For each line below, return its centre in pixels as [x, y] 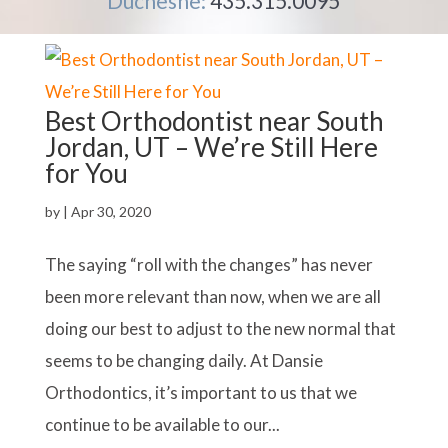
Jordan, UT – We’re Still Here [211, 147]
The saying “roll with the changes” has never [208, 264]
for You [86, 173]
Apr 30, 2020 [110, 211]
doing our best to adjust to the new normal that [220, 328]
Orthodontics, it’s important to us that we [200, 392]
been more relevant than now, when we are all [212, 296]
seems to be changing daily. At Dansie [183, 360]
